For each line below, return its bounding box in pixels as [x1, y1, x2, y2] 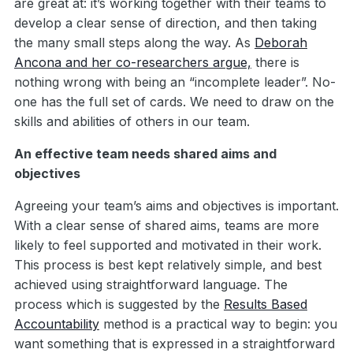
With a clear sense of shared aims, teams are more [14, 217, 319, 234]
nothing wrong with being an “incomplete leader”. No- [14, 74, 336, 91]
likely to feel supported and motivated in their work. [14, 237, 321, 254]
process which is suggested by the [14, 296, 224, 313]
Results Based [224, 296, 307, 313]
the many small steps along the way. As [14, 35, 255, 51]
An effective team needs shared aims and [14, 146, 277, 162]
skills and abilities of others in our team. [14, 113, 250, 130]
